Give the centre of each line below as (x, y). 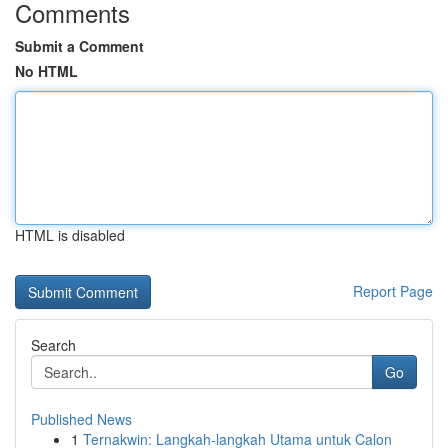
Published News (81, 419)
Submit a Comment (79, 46)
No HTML (46, 71)
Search (53, 345)
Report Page (393, 291)
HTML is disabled (70, 235)
